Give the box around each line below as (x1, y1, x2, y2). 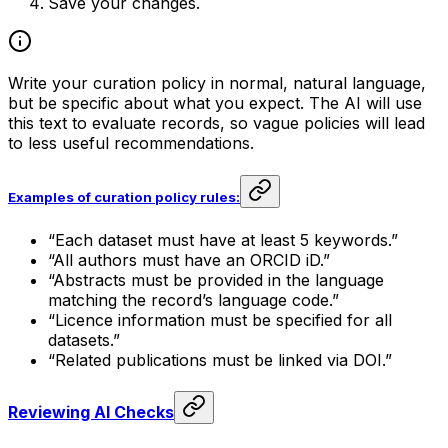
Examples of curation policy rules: (8, 188, 240, 205)
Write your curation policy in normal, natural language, (8, 72, 426, 93)
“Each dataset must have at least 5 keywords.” (48, 230, 398, 250)
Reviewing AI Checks (8, 402, 174, 423)
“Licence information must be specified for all (48, 310, 392, 330)
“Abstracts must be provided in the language (48, 270, 384, 290)
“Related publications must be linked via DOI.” (48, 350, 392, 370)
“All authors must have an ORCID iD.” (48, 250, 330, 270)
